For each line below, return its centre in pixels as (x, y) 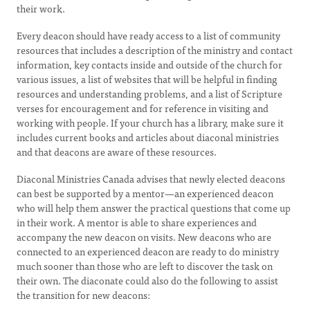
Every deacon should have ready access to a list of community (148, 35)
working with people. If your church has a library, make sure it (150, 122)
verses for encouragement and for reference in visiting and (143, 108)
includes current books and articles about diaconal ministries (148, 137)
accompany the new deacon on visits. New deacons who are (144, 237)
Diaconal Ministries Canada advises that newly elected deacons (151, 179)
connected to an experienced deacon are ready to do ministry (148, 251)
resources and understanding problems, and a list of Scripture (149, 93)
